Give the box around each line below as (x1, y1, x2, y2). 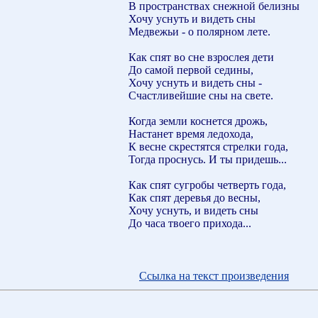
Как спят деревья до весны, (128, 191, 261, 204)
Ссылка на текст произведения (139, 269, 289, 282)
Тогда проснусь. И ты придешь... (128, 153, 287, 165)
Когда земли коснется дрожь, (128, 114, 268, 127)
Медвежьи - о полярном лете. (128, 25, 270, 38)
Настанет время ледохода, (128, 127, 253, 140)
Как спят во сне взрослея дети (128, 50, 274, 63)
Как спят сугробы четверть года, (128, 178, 286, 191)
